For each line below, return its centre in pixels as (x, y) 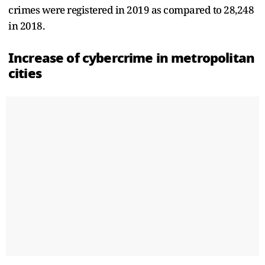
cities (25, 73)
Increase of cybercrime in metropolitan (132, 58)
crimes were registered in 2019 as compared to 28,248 (131, 9)
